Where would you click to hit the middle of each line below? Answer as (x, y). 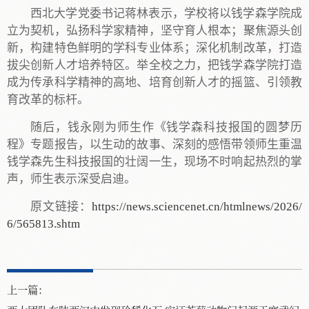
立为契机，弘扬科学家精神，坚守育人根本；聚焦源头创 (154, 31)
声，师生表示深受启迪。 (71, 179)
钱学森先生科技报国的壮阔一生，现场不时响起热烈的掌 (154, 162)
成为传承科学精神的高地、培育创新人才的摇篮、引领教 (154, 83)
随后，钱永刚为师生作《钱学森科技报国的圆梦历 (166, 128)
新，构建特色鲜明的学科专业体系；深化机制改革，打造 (154, 48)
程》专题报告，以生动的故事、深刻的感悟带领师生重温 (154, 145)
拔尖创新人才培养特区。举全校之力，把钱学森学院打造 (154, 66)
